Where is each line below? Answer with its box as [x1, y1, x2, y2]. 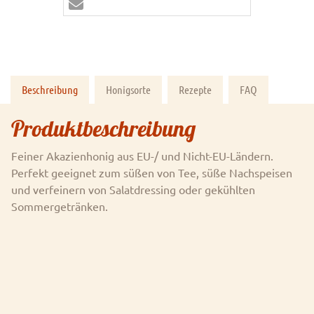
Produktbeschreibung [11, 114, 196, 142]
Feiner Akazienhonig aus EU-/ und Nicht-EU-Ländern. [11, 148, 273, 163]
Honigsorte [106, 82, 151, 96]
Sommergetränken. [11, 198, 111, 213]
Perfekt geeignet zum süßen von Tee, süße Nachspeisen [11, 165, 292, 179]
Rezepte [179, 82, 212, 96]
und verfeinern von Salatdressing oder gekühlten [11, 182, 255, 196]
